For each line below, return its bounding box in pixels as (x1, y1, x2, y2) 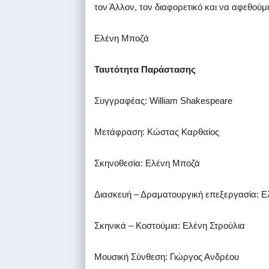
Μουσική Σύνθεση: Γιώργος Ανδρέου (94, 252, 239, 262)
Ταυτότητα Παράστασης (94, 64, 196, 75)
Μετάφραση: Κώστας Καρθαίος (94, 127, 219, 138)
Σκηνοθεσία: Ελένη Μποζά (94, 158, 200, 169)
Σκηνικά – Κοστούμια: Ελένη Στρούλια (94, 220, 245, 231)
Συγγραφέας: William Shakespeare (94, 95, 232, 106)
